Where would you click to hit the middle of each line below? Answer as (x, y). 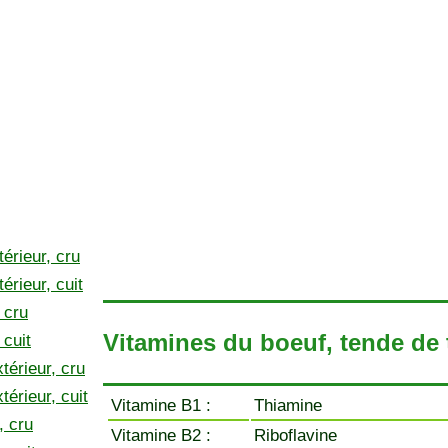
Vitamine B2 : (161, 435)
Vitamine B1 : (161, 405)
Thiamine (288, 405)
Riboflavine (295, 435)
